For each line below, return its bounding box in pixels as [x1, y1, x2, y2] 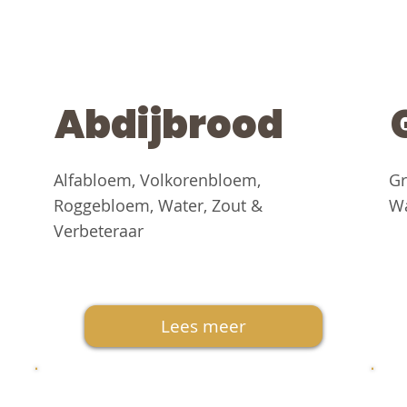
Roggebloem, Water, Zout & [53, 194, 263, 217]
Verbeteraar [53, 220, 144, 243]
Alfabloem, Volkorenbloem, [53, 169, 261, 192]
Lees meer [160, 314, 246, 338]
